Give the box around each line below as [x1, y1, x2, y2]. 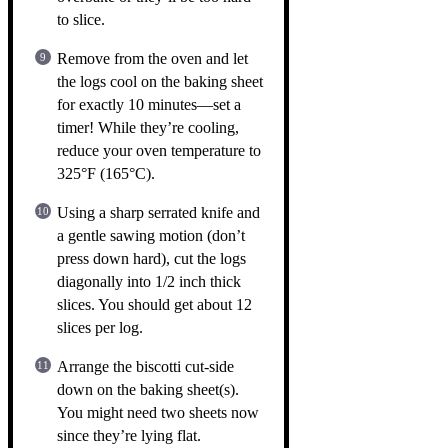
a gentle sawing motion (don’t [57, 226, 245, 244]
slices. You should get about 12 [57, 295, 252, 313]
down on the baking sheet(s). [57, 380, 239, 398]
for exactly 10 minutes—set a [57, 95, 241, 113]
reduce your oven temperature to [57, 141, 261, 159]
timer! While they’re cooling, [57, 118, 239, 136]
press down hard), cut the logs [57, 249, 246, 267]
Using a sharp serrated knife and [57, 203, 260, 221]
